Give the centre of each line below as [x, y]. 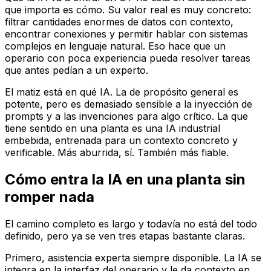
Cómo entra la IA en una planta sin [125, 180]
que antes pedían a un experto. [77, 70]
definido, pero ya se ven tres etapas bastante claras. [125, 236]
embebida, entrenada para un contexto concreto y [121, 141]
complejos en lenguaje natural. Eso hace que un [115, 46]
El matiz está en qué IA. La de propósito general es [122, 92]
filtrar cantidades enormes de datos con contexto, [119, 22]
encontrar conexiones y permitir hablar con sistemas [126, 34]
